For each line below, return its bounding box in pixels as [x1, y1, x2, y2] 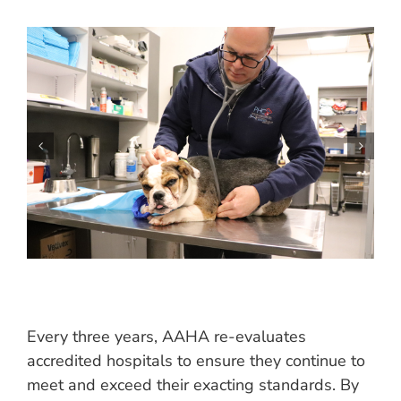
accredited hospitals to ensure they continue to [27, 350, 365, 371]
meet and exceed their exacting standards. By [27, 374, 359, 396]
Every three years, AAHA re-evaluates [27, 326, 306, 347]
